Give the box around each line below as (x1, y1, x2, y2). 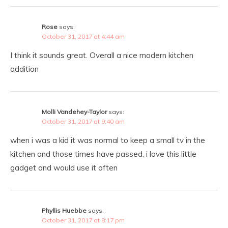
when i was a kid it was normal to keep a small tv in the (10, 135, 205, 145)
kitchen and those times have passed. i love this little (10, 149, 196, 159)
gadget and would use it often (10, 162, 118, 173)
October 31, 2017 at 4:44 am (42, 32, 125, 40)
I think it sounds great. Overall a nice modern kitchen (10, 50, 193, 60)
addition (10, 64, 39, 74)
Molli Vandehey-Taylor (42, 107, 107, 116)
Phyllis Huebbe (42, 206, 87, 214)
